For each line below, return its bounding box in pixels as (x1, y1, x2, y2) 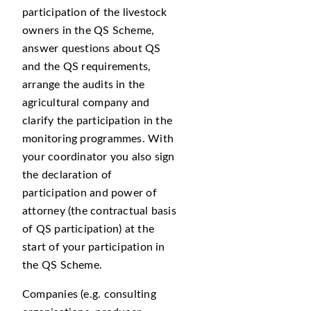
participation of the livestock (22, 7, 167, 18)
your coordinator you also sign (22, 151, 175, 162)
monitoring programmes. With (22, 133, 174, 144)
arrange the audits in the (22, 79, 145, 90)
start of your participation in (22, 242, 165, 253)
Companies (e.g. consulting (22, 289, 156, 300)
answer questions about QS (22, 43, 161, 54)
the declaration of (22, 169, 112, 180)
